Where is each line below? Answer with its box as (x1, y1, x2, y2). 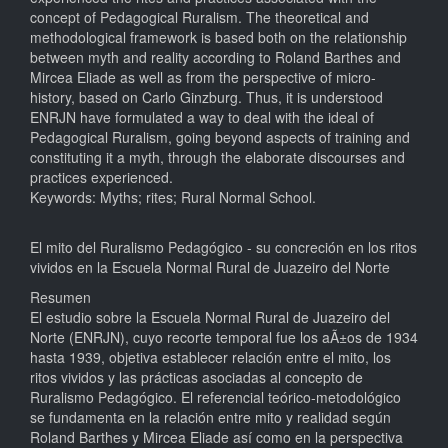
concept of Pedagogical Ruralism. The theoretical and (30, 6, 369, 27)
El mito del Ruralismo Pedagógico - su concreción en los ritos (30, 236, 417, 257)
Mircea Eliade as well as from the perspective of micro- (30, 66, 376, 87)
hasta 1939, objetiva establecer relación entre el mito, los (30, 346, 391, 367)
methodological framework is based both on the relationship (30, 26, 407, 47)
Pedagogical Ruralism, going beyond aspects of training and (30, 126, 410, 147)
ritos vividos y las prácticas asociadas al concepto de (30, 366, 363, 387)
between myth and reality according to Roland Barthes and (30, 46, 401, 67)
